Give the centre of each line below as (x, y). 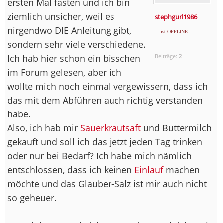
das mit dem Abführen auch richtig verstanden (105, 100)
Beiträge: (167, 56)
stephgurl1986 (176, 17)
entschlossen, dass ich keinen (71, 169)
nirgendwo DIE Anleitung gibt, (69, 30)
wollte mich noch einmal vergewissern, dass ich (108, 86)
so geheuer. (32, 197)
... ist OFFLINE (171, 31)
